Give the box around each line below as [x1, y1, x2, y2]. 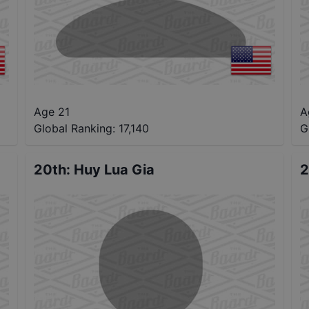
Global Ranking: [34, 121, 116, 135]
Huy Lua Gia [74, 161, 155, 178]
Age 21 [34, 104, 70, 119]
